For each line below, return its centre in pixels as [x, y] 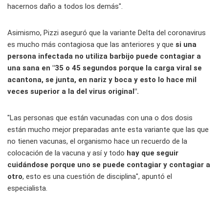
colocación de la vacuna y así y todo [66, 153]
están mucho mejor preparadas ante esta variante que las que [108, 130]
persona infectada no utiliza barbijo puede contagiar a [104, 56]
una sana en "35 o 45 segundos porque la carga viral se [105, 68]
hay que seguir [152, 153]
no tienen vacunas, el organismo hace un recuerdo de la [97, 142]
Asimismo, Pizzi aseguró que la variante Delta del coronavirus [107, 33]
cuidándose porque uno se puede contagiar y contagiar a [109, 165]
